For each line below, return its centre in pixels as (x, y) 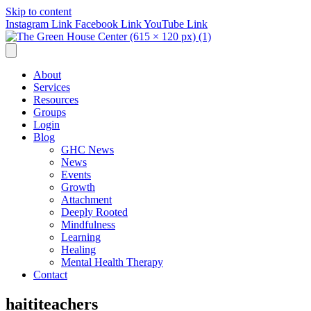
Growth (78, 187)
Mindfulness (88, 225)
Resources (56, 100)
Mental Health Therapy (112, 262)
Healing (78, 250)
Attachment (86, 200)
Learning (81, 237)
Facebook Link (108, 24)
